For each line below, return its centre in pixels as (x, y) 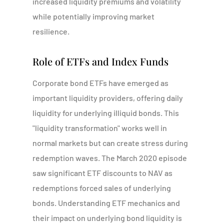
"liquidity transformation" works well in (99, 128)
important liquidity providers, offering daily (107, 98)
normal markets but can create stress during (110, 143)
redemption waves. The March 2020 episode (109, 158)
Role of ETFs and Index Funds (100, 61)
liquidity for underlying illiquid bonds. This (105, 113)
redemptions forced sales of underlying (101, 188)
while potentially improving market (93, 16)
